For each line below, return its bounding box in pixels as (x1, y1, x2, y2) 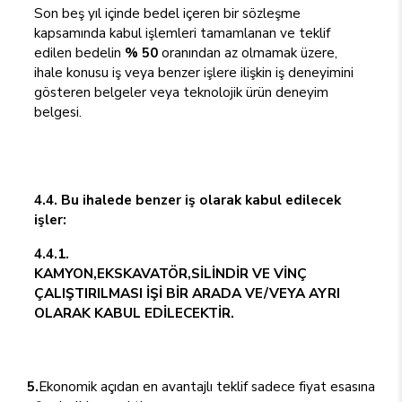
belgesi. (34, 102, 82, 121)
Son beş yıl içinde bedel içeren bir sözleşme (34, 4, 301, 22)
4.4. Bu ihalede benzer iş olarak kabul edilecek (34, 190, 341, 209)
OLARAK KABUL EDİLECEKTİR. (34, 303, 234, 322)
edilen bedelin (34, 43, 125, 62)
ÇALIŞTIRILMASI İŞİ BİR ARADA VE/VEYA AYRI (34, 284, 340, 302)
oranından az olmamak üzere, (158, 43, 337, 62)
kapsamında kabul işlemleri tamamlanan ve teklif (34, 23, 330, 42)
